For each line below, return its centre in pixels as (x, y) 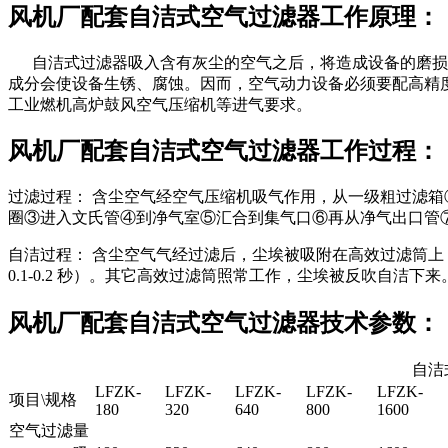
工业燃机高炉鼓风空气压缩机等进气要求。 (160, 104)
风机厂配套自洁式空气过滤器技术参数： (224, 323)
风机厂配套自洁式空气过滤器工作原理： (224, 16)
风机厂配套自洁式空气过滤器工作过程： (224, 151)
